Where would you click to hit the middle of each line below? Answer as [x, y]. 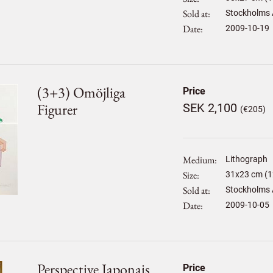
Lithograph [246, 159]
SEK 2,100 [211, 108]
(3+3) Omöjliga [82, 92]
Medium [198, 160]
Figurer [58, 109]
